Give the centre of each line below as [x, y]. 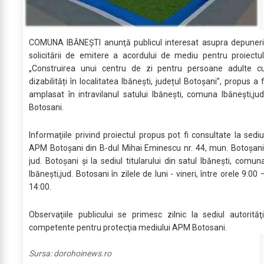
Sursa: [41, 253]
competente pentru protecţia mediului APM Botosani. [128, 227]
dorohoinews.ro [82, 253]
